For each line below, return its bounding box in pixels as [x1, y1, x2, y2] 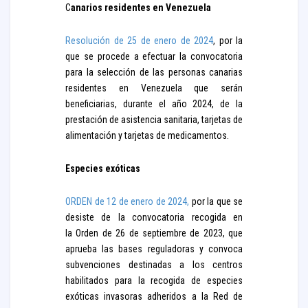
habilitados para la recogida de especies [65, 275, 243, 286]
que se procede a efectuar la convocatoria [65, 51, 243, 62]
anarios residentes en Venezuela [71, 2, 211, 13]
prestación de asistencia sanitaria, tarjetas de [65, 114, 243, 125]
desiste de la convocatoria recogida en [65, 212, 243, 223]
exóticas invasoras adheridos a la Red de [65, 291, 243, 302]
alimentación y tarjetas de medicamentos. [65, 130, 229, 141]
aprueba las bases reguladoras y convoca [65, 243, 243, 254]
